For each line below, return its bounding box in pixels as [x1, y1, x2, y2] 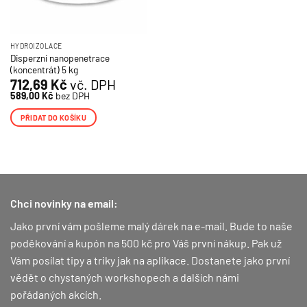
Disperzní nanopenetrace [10, 51, 110, 64]
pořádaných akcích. [10, 287, 101, 301]
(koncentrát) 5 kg [10, 63, 78, 75]
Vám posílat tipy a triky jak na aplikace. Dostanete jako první [10, 253, 290, 267]
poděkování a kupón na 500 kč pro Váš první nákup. [10, 236, 249, 249]
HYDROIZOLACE [10, 41, 62, 50]
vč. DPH [66, 75, 116, 93]
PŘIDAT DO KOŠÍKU [20, 112, 87, 122]
